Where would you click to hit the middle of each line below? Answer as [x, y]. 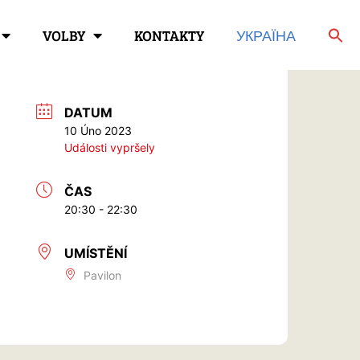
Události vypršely [110, 147]
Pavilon [103, 275]
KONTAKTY [169, 35]
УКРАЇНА [266, 35]
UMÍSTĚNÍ [96, 253]
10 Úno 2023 [98, 130]
